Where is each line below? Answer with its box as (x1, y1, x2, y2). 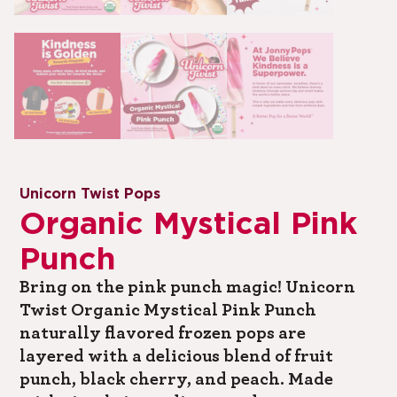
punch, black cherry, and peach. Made (19, 370, 334, 389)
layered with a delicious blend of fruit (19, 347, 334, 366)
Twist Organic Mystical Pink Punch (19, 301, 317, 320)
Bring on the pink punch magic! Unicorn (19, 278, 356, 297)
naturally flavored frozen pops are (19, 324, 307, 343)
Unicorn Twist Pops (19, 185, 161, 203)
